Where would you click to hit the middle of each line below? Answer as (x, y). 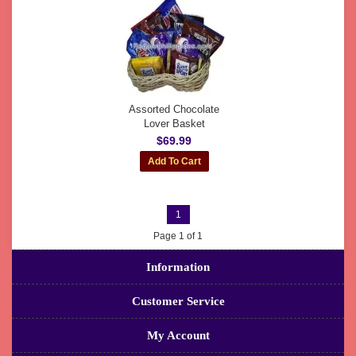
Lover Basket (174, 124)
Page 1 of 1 (178, 236)
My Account (178, 335)
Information (178, 267)
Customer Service (178, 301)
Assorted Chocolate (174, 109)
